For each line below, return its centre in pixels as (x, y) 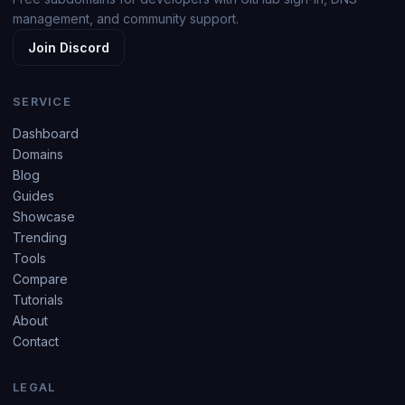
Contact (36, 341)
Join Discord (69, 47)
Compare (40, 278)
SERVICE (42, 101)
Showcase (44, 216)
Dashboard (46, 133)
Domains (38, 154)
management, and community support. (126, 18)
